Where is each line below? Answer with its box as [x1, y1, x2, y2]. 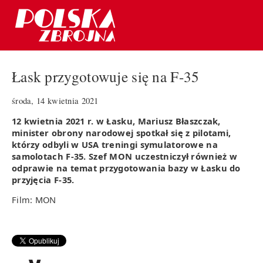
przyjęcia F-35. [12, 173, 75, 186]
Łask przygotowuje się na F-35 [12, 66, 200, 87]
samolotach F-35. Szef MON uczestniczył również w [12, 150, 238, 162]
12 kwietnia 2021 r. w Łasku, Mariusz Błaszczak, [12, 114, 221, 127]
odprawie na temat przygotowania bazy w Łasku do [12, 161, 241, 174]
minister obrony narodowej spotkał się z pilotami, [12, 126, 231, 139]
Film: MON [12, 194, 56, 206]
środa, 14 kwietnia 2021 [12, 95, 99, 106]
